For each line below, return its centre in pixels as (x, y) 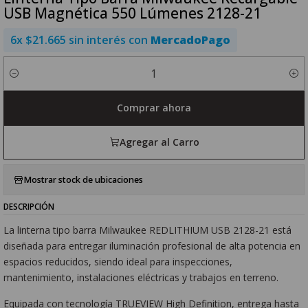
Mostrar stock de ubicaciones (84, 179)
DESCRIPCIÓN (29, 206)
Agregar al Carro (159, 142)
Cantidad (22, 80)
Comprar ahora (154, 107)
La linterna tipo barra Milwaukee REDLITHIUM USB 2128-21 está (148, 230)
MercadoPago (191, 40)
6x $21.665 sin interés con (81, 40)
